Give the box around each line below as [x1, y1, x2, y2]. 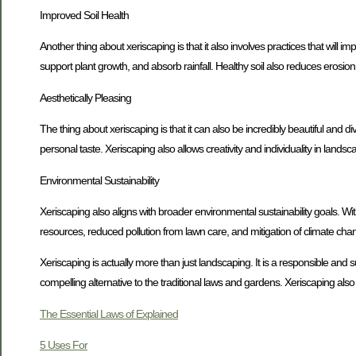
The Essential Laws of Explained [40, 307, 178, 320]
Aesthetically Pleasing [40, 91, 131, 104]
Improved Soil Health [40, 9, 129, 22]
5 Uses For [40, 339, 87, 352]
